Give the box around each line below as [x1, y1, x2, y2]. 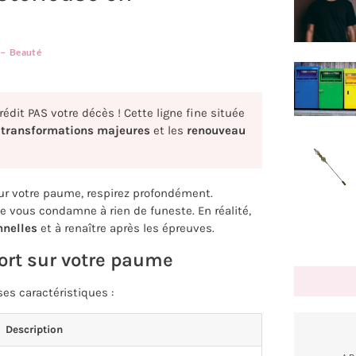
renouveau [187, 123, 246, 138]
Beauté [10, 46, 41, 59]
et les [150, 123, 187, 138]
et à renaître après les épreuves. [37, 221, 215, 236]
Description [5, 323, 63, 335]
